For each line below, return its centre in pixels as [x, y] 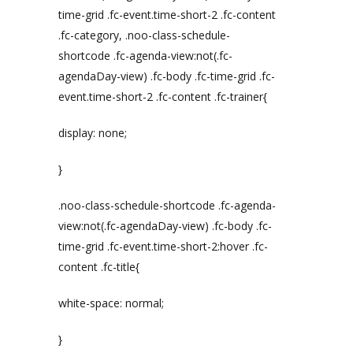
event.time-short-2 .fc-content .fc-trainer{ [163, 97]
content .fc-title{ [99, 267]
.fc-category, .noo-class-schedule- [144, 35]
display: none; [93, 133]
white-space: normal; [111, 303]
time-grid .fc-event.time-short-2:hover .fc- [163, 246]
